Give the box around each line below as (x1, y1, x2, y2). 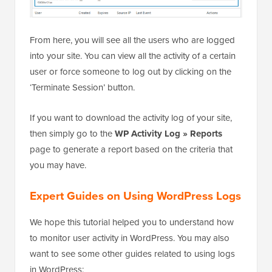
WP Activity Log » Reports (115, 126, 222, 140)
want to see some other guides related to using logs (30, 246, 235, 260)
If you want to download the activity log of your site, (30, 110, 232, 124)
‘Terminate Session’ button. (30, 80, 135, 94)
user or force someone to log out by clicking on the (30, 64, 231, 78)
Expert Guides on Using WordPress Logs (30, 186, 241, 205)
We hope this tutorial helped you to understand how (30, 215, 234, 229)
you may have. (30, 158, 86, 172)
